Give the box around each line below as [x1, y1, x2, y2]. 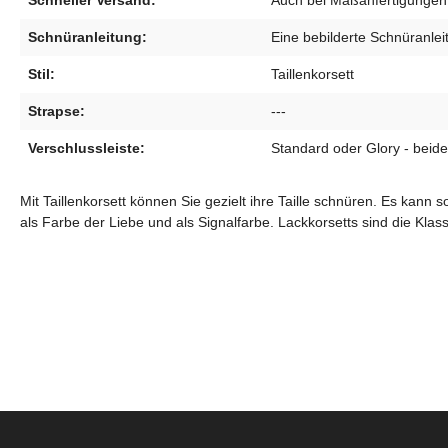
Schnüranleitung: [28, 29, 147, 46]
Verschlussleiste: [28, 140, 145, 157]
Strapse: [28, 103, 85, 120]
